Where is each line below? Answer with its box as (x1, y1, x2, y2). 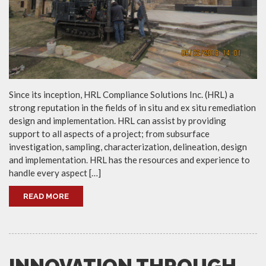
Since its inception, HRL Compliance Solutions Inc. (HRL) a (9, 89, 234, 100)
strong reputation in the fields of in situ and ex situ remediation (9, 102, 256, 113)
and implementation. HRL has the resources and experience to (9, 154, 250, 166)
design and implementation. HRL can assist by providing (9, 115, 226, 126)
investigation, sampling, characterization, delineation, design (9, 141, 247, 153)
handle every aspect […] (9, 167, 101, 179)
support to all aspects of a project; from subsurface (9, 128, 210, 140)
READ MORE (23, 192, 69, 201)
